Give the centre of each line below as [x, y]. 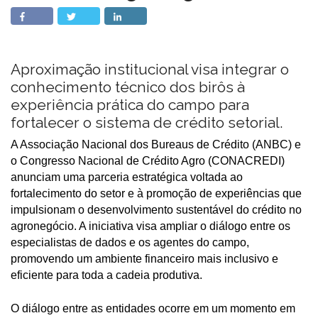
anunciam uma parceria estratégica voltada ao [127, 177]
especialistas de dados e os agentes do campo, [130, 242]
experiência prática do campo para [130, 105]
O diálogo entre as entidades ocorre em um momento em [153, 308]
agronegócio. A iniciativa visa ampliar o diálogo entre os [150, 226]
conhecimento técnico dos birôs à [128, 87]
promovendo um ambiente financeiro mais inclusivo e [144, 259]
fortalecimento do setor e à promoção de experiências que [156, 193]
